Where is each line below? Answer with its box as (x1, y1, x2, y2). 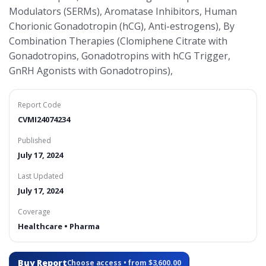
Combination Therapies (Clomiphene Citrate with (9, 34, 227, 47)
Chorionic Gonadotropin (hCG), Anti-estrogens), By (9, 20, 235, 33)
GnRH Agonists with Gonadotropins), (9, 64, 173, 77)
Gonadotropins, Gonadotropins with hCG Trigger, (9, 49, 230, 62)
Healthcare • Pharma (18, 221, 100, 232)
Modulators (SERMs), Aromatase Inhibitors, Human (9, 5, 237, 18)
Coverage (18, 207, 50, 217)
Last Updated (18, 171, 64, 181)
